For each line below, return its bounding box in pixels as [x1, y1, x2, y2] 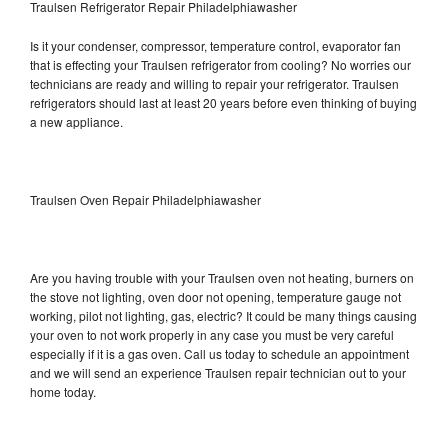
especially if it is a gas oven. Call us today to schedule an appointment [30, 344, 409, 362]
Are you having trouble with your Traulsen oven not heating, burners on [30, 268, 414, 286]
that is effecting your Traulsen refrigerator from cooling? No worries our [30, 55, 411, 73]
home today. [30, 382, 96, 400]
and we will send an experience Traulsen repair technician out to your [30, 363, 406, 381]
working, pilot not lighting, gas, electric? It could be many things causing [30, 306, 417, 324]
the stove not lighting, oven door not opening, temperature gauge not [30, 287, 401, 305]
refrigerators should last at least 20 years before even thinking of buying [30, 93, 417, 111]
